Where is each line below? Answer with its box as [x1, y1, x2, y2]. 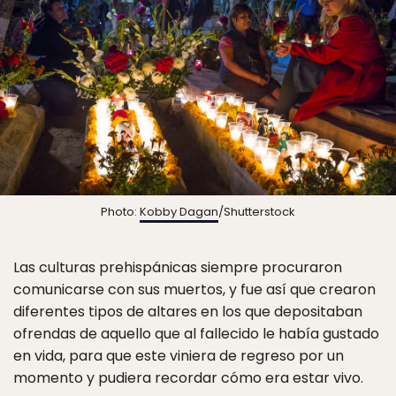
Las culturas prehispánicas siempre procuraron [13, 257, 342, 278]
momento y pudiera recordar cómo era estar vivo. [13, 368, 363, 389]
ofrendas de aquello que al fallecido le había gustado [13, 324, 379, 345]
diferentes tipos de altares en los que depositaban [13, 301, 362, 323]
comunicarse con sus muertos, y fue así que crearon [13, 279, 376, 301]
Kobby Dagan [140, 203, 218, 221]
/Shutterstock [218, 203, 295, 221]
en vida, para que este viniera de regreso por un [13, 346, 344, 367]
